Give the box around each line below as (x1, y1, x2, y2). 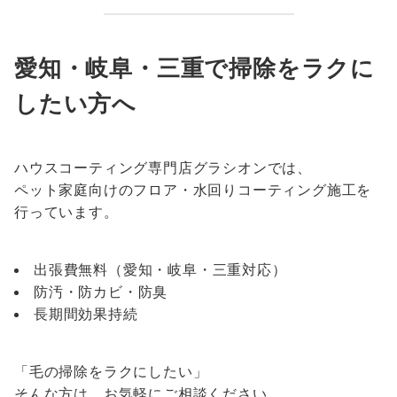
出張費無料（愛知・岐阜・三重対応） (34, 261, 287, 278)
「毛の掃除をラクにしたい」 (14, 362, 208, 380)
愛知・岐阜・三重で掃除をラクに (14, 54, 375, 82)
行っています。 (14, 203, 119, 221)
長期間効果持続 (34, 305, 138, 323)
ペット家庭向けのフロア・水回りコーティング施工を (14, 181, 372, 198)
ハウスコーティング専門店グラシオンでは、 (14, 159, 312, 176)
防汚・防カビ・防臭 (34, 283, 168, 300)
